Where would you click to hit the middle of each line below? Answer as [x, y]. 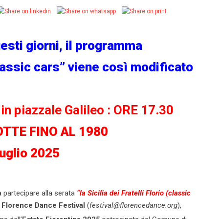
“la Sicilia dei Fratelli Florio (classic [133, 193]
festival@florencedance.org [133, 205]
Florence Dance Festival [43, 205]
